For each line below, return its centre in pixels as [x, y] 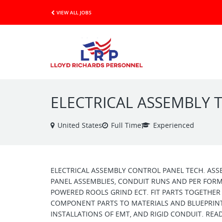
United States [80, 125]
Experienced [174, 125]
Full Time [126, 125]
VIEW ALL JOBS [74, 12]
